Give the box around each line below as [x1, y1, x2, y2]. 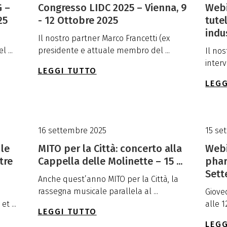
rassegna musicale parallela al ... [37, 186, 158, 197]
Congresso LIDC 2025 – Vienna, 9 [37, 1, 186, 14]
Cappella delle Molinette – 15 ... [37, 155, 182, 168]
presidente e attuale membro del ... [37, 46, 170, 56]
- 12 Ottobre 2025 [37, 14, 118, 26]
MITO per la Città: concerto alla [37, 142, 182, 155]
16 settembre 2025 [37, 125, 106, 135]
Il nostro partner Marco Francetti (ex [37, 33, 170, 44]
